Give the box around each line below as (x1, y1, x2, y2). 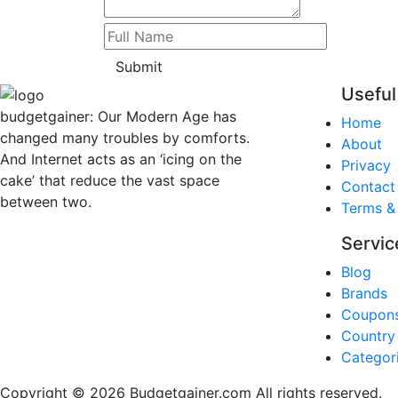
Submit (115, 57, 163, 76)
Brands (340, 283, 387, 302)
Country (340, 326, 395, 345)
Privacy (340, 155, 391, 174)
